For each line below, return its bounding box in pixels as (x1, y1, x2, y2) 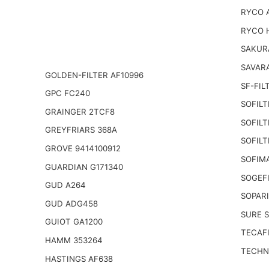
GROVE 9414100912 (44, 143, 121, 153)
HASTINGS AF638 (44, 253, 113, 264)
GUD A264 (44, 180, 86, 190)
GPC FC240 (44, 88, 90, 98)
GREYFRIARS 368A (44, 125, 117, 135)
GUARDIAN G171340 (44, 162, 123, 172)
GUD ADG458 (44, 198, 98, 208)
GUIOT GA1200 (44, 217, 103, 227)
